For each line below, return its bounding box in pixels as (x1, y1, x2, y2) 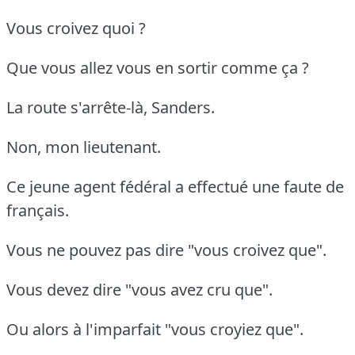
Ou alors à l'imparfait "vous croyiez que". (6, 318, 303, 340)
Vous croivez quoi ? (6, 17, 146, 39)
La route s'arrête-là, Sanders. (6, 96, 215, 118)
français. (6, 199, 69, 221)
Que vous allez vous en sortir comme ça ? (6, 56, 309, 78)
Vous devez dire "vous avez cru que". (6, 278, 273, 300)
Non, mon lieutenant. (6, 136, 161, 158)
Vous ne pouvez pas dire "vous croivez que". (6, 239, 326, 261)
